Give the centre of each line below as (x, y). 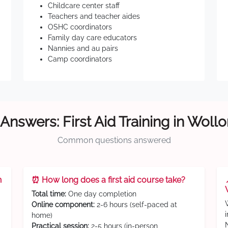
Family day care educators (92, 38)
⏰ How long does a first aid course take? (108, 180)
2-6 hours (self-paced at (136, 205)
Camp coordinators (80, 59)
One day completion (101, 194)
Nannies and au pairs (83, 48)
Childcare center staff (84, 6)
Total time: (49, 194)
